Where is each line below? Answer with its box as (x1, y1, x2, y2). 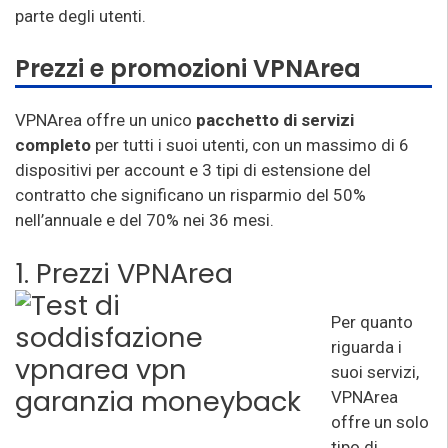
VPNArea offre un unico (15, 109, 196, 130)
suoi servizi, (331, 362, 419, 382)
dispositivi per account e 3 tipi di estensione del (15, 159, 371, 180)
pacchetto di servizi (196, 109, 354, 130)
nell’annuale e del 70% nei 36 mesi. (15, 209, 274, 230)
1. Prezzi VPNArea (15, 254, 233, 293)
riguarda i (331, 337, 402, 357)
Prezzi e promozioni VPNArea (15, 51, 361, 85)
